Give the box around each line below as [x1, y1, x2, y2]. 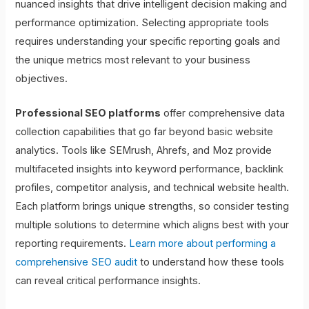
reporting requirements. [15, 237, 130, 250]
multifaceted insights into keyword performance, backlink [15, 163, 284, 176]
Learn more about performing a [129, 237, 277, 250]
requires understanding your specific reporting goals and [15, 35, 281, 48]
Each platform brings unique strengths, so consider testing [15, 200, 290, 213]
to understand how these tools [137, 256, 285, 269]
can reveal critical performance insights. [15, 275, 201, 288]
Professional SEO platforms [15, 107, 161, 120]
